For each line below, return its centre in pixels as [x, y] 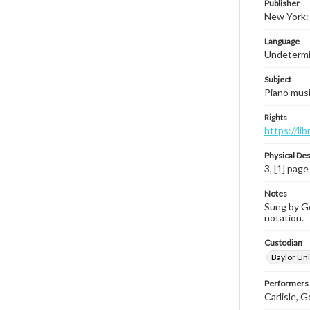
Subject [278, 79]
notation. [284, 218]
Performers [286, 283]
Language [282, 41]
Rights [276, 117]
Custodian [283, 243]
